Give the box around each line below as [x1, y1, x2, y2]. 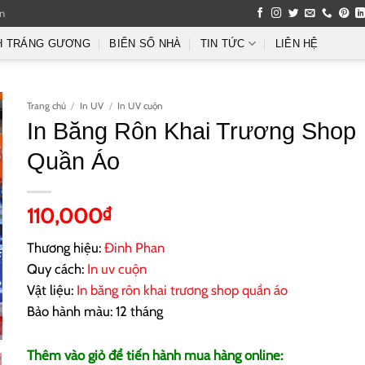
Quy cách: [26, 261, 87, 278]
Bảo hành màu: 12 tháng [26, 303, 163, 320]
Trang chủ [26, 100, 66, 112]
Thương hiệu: [26, 240, 104, 257]
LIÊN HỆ [275, 37, 319, 50]
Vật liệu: [26, 282, 73, 299]
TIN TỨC [200, 37, 245, 50]
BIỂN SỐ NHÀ [109, 37, 182, 50]
